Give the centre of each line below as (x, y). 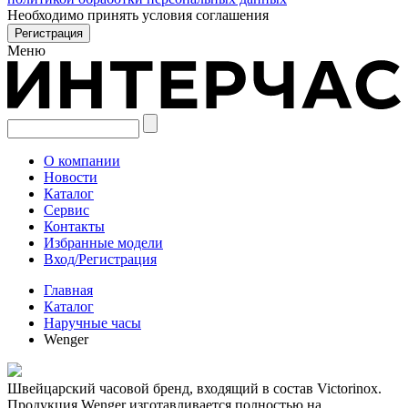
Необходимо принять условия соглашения (138, 15)
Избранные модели (103, 242)
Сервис (66, 209)
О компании (82, 160)
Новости (71, 177)
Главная (68, 290)
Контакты (74, 226)
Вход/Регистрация (100, 259)
